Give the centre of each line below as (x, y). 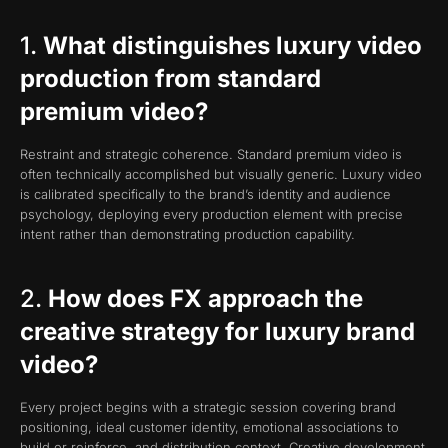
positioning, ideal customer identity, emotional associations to (209, 426)
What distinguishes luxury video (232, 46)
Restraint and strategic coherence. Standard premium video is (211, 154)
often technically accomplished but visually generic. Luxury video (221, 174)
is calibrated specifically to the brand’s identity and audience (205, 194)
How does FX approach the (205, 298)
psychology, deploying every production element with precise (211, 214)
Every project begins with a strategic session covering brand (208, 406)
